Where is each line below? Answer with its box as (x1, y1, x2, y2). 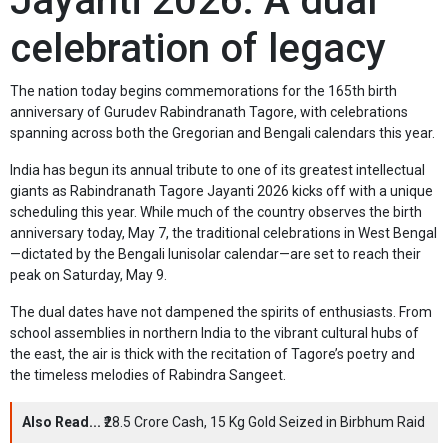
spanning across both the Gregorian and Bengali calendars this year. (10, 125, 435, 142)
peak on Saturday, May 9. (10, 267, 167, 284)
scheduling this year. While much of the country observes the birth (10, 204, 422, 221)
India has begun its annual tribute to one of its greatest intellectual (10, 162, 425, 179)
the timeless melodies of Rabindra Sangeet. (10, 367, 286, 384)
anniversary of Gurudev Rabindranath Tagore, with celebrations (10, 104, 408, 121)
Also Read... (22, 414, 101, 431)
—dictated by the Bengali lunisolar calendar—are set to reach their (10, 246, 421, 263)
